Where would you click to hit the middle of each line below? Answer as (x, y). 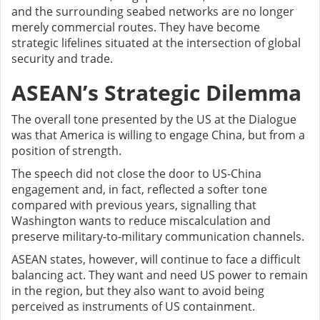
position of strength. (66, 151)
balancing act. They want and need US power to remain (160, 275)
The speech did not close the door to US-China (136, 174)
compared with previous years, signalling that (134, 205)
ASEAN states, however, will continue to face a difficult (156, 260)
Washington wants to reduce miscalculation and (141, 221)
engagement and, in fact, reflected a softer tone (139, 190)
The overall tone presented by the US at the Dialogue (154, 120)
